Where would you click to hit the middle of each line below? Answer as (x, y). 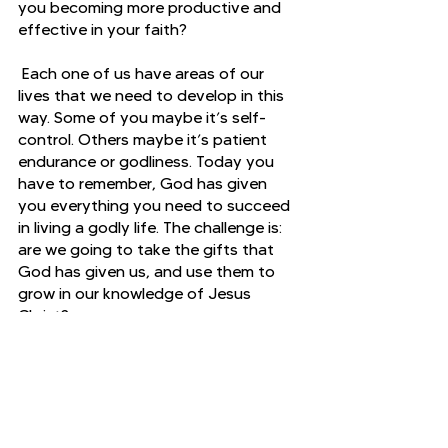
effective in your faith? (102, 29)
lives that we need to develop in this (153, 95)
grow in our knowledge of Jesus (136, 293)
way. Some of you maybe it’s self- (142, 117)
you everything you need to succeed (156, 205)
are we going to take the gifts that (148, 249)
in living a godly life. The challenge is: (152, 227)
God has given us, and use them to (148, 271)
